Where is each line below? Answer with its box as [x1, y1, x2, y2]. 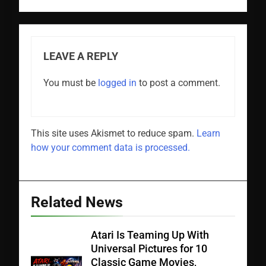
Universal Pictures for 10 [91, 243, 207, 255]
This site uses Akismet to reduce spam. [31, 128, 197, 140]
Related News [31, 194, 123, 211]
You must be [43, 77, 98, 89]
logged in [98, 77, 137, 89]
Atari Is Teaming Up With [91, 229, 209, 242]
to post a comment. [137, 77, 220, 89]
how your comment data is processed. [31, 142, 190, 154]
